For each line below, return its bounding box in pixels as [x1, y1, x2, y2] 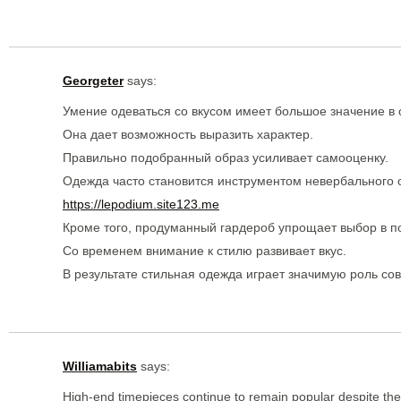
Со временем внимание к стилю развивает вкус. [63, 243, 346, 258]
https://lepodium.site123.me [63, 196, 219, 211]
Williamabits [63, 358, 137, 373]
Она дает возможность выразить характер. [63, 126, 313, 141]
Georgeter [63, 73, 124, 88]
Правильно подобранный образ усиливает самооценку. [63, 149, 388, 165]
